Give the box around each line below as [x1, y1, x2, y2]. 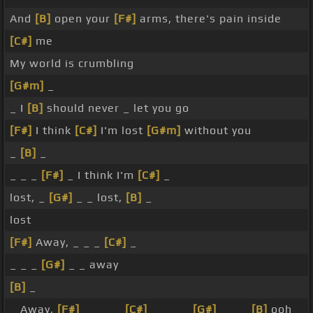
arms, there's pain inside [136, 12, 282, 26]
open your [51, 12, 114, 26]
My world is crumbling [10, 57, 134, 71]
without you [181, 124, 252, 138]
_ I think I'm [64, 168, 138, 182]
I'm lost [97, 124, 147, 138]
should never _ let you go [43, 101, 189, 115]
